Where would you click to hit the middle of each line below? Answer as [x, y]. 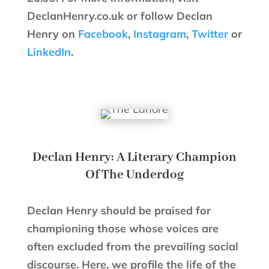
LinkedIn [49, 52]
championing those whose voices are [122, 228]
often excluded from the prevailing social [132, 246]
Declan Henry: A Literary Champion [134, 157]
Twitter [210, 34]
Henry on [52, 34]
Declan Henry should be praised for [119, 210]
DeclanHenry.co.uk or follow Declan [119, 16]
